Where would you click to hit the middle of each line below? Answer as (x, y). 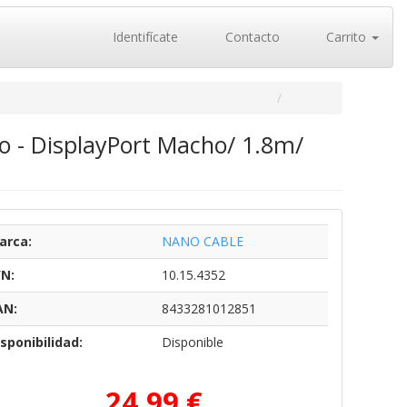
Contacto (250, 37)
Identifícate (144, 37)
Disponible (192, 342)
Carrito (346, 37)
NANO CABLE (202, 241)
